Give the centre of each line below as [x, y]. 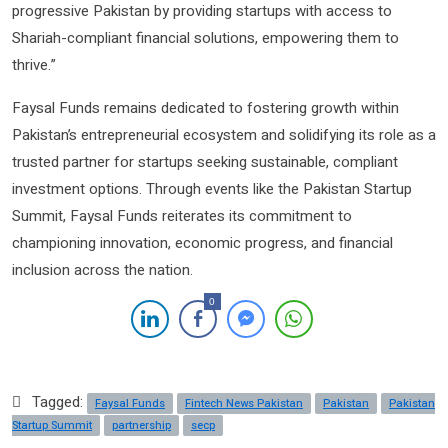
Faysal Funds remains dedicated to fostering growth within [205, 108]
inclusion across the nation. [102, 270]
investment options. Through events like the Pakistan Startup [212, 189]
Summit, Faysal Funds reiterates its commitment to [182, 216]
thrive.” [34, 65]
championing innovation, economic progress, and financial [202, 243]
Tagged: [59, 402]
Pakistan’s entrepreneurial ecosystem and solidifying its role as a [224, 135]
